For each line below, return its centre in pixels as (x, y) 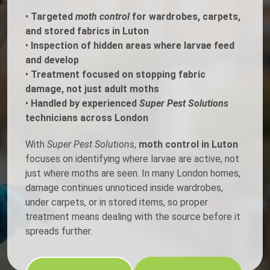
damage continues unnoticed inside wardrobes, (124, 188)
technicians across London (87, 118)
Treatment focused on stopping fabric (118, 75)
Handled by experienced (85, 104)
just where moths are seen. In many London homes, (133, 174)
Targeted (53, 17)
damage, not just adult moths (92, 89)
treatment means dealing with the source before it (133, 217)
